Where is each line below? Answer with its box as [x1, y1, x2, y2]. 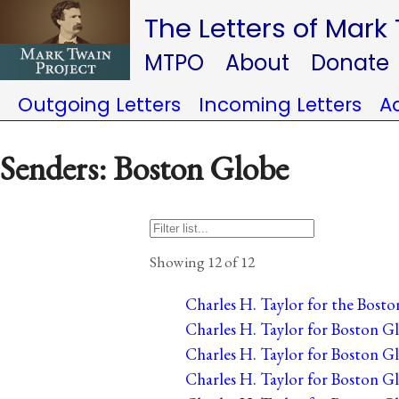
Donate [311, 48, 389, 77]
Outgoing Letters [18, 92, 181, 118]
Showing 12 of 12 [150, 251, 255, 272]
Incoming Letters [199, 92, 362, 118]
